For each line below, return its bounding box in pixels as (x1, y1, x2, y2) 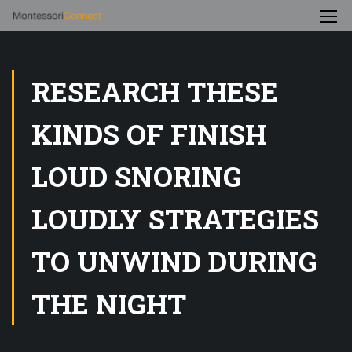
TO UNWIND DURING (31, 243, 317, 279)
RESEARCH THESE (31, 73, 278, 109)
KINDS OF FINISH (31, 115, 266, 152)
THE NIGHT (31, 285, 186, 321)
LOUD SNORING (31, 158, 242, 194)
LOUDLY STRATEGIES (31, 200, 319, 236)
